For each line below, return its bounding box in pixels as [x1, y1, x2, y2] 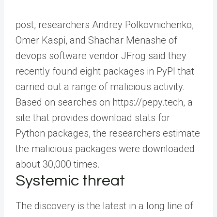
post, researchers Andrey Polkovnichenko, [15, 19, 194, 31]
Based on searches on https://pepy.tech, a [15, 96, 193, 108]
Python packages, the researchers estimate [15, 127, 200, 139]
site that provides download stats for [15, 112, 170, 124]
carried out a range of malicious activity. [15, 81, 185, 93]
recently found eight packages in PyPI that [15, 65, 194, 77]
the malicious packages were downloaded [15, 143, 195, 155]
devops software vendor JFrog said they [15, 50, 186, 62]
